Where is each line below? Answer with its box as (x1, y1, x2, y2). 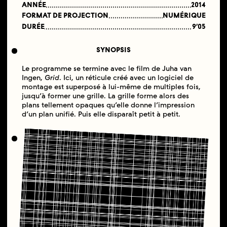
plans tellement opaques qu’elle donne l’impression (21, 100, 195, 109)
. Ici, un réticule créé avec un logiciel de (59, 73, 194, 82)
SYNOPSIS (96, 46, 131, 55)
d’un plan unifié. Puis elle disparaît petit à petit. (21, 109, 180, 119)
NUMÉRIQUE (163, 11, 206, 20)
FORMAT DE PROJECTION (21, 11, 108, 20)
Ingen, (21, 73, 45, 82)
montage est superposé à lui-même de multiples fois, (21, 82, 201, 91)
